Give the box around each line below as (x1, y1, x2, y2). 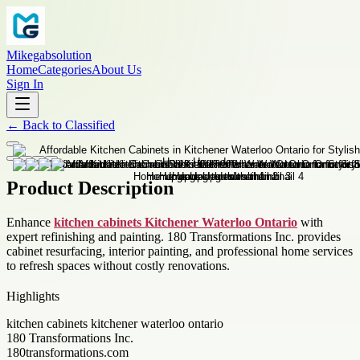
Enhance (6, 215, 54, 229)
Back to (19, 118, 65, 132)
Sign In (6, 77, 43, 91)
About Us (92, 63, 141, 76)
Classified (65, 118, 115, 132)
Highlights (6, 288, 59, 303)
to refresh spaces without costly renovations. (6, 258, 230, 272)
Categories (38, 63, 92, 76)
